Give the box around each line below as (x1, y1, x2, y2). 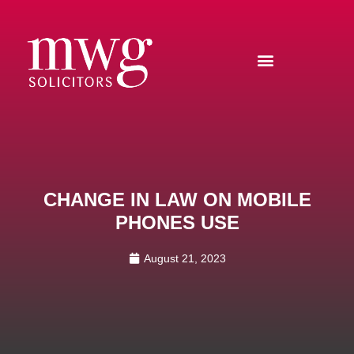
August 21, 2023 (143, 252, 226, 265)
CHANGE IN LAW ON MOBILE (43, 189, 311, 210)
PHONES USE (115, 212, 239, 233)
